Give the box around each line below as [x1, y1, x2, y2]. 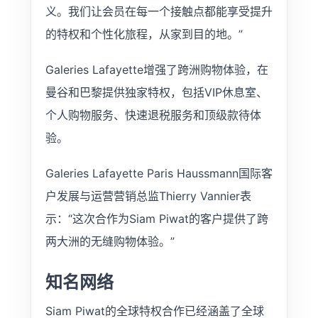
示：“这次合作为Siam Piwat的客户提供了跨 [45, 211, 268, 226]
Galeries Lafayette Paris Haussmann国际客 [45, 165, 273, 180]
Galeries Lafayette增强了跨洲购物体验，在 [45, 62, 268, 77]
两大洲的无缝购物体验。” [45, 234, 175, 248]
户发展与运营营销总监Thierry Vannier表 [45, 188, 251, 203]
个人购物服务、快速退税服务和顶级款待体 [45, 107, 261, 122]
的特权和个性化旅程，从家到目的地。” [45, 26, 243, 41]
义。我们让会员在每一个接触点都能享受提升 [45, 4, 273, 18]
